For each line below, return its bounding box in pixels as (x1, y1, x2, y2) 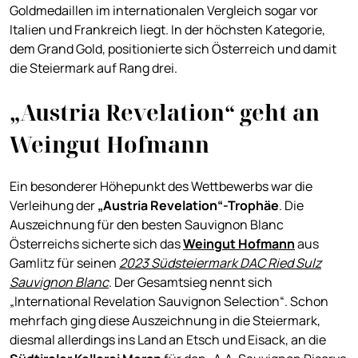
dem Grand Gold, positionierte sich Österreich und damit (10, 40, 336, 58)
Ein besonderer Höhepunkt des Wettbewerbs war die (10, 177, 312, 196)
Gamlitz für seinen (10, 254, 117, 272)
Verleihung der (10, 197, 97, 215)
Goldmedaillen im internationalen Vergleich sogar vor (10, 2, 318, 20)
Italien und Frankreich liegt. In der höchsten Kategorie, (10, 21, 325, 39)
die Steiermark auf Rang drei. (10, 59, 177, 78)
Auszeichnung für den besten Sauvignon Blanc (10, 216, 284, 234)
